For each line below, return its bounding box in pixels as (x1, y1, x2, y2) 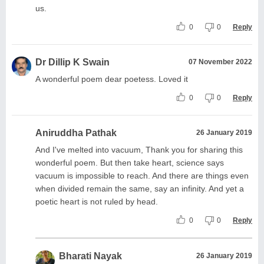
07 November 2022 (189, 57, 252, 66)
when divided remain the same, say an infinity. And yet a (35, 183, 244, 193)
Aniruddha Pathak (35, 127, 117, 138)
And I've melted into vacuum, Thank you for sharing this (35, 144, 243, 154)
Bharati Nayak (59, 250, 122, 261)
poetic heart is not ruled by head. (35, 196, 158, 206)
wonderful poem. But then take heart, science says (35, 157, 224, 167)
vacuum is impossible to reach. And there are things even (35, 170, 249, 180)
